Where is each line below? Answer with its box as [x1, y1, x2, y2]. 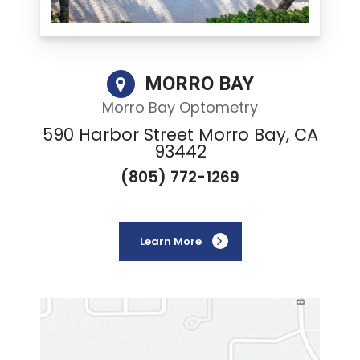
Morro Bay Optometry [102, 96, 258, 117]
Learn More [139, 233, 202, 249]
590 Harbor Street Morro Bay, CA [42, 122, 318, 146]
